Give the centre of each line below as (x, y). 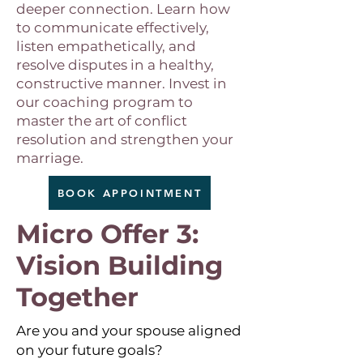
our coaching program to (105, 102)
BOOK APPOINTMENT (130, 193)
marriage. (50, 158)
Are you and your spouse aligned (129, 331)
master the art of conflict (102, 121)
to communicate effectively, (113, 28)
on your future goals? (90, 350)
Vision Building (120, 265)
